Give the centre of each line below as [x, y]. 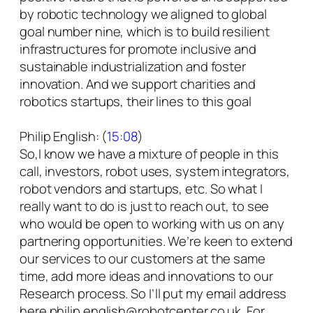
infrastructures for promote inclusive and [138, 49]
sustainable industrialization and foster [133, 67]
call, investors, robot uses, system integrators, [155, 172]
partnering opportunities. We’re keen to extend [156, 241]
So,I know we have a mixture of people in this [149, 154]
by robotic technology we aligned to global [143, 14]
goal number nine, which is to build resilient [145, 32]
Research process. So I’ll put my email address [153, 294]
